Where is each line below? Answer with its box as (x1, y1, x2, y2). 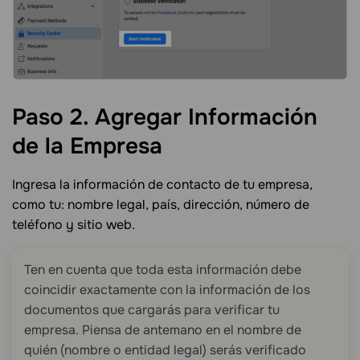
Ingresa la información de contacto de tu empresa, (12, 176, 313, 194)
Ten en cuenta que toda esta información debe (24, 261, 301, 279)
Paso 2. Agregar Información (12, 103, 317, 133)
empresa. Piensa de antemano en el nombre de (24, 321, 301, 339)
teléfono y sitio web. (12, 216, 135, 234)
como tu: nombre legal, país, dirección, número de (12, 196, 309, 214)
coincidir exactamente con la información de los (24, 281, 310, 299)
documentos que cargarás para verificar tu (24, 301, 280, 319)
